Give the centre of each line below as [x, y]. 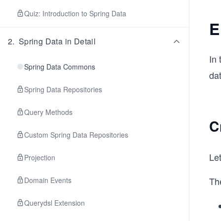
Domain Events [48, 180]
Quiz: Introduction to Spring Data [75, 13]
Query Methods [48, 112]
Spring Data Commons [60, 67]
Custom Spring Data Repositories [76, 135]
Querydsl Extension [55, 203]
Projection [40, 157]
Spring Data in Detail [57, 41]
